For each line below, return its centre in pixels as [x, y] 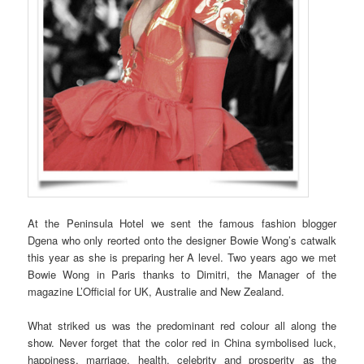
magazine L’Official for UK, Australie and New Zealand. [156, 291]
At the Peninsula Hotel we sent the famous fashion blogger [182, 223]
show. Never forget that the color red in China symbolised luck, [182, 342]
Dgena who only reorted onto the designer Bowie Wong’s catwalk [182, 240]
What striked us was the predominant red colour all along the [182, 325]
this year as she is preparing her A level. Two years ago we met [182, 257]
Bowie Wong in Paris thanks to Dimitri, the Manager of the [182, 274]
